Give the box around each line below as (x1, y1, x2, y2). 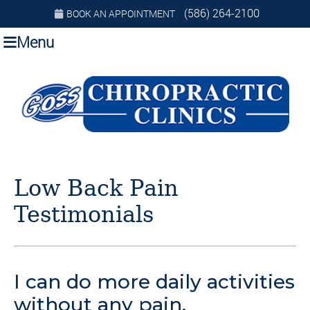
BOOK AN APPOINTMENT (66, 7, 175, 20)
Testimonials (14, 201, 154, 228)
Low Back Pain (14, 175, 179, 202)
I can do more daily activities (14, 269, 295, 293)
